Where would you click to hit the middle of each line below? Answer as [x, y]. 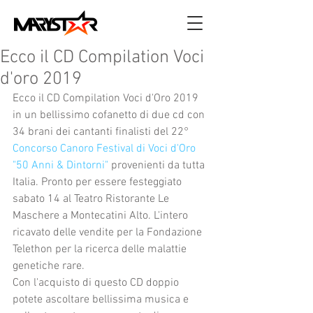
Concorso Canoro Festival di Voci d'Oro [105, 149]
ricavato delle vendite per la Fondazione [109, 233]
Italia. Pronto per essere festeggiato [99, 182]
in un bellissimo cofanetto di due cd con [110, 115]
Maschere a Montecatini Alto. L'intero [102, 216]
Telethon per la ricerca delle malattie [101, 249]
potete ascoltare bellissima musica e [102, 300]
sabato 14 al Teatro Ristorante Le [92, 199]
